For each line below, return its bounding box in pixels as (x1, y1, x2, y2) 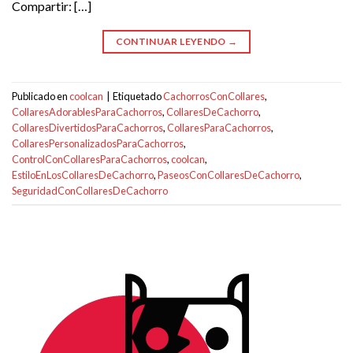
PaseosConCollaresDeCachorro (158, 168, 299, 181)
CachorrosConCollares (163, 89, 265, 102)
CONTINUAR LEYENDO (115, 35, 229, 48)
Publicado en (12, 89, 69, 102)
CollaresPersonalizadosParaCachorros (12, 136, 184, 150)
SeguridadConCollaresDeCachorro (12, 184, 168, 197)
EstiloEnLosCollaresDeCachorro (12, 168, 154, 181)
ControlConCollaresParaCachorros (12, 152, 167, 165)
